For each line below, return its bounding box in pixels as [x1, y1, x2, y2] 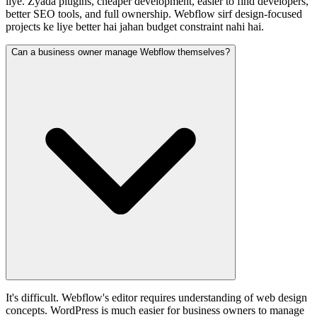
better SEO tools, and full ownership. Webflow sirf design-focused [6, 7, 302, 20]
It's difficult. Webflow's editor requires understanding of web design [6, 291, 307, 304]
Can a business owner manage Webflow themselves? [11, 46, 230, 57]
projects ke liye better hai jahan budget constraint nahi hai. [6, 20, 264, 33]
